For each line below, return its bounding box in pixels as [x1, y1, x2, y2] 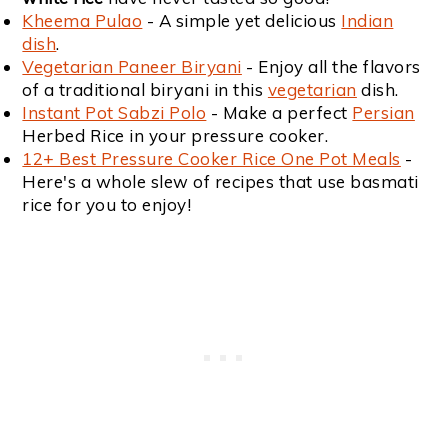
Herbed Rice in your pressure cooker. [22, 125, 329, 147]
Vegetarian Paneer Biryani [22, 56, 242, 78]
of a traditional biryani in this [22, 79, 268, 101]
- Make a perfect [206, 102, 353, 124]
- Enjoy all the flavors [241, 56, 421, 78]
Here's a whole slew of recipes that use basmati [22, 171, 419, 193]
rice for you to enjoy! [22, 194, 192, 216]
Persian [352, 102, 415, 124]
